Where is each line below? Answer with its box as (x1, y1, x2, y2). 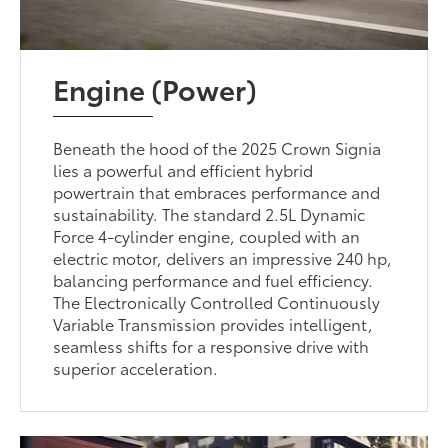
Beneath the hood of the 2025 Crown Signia (53, 135, 382, 159)
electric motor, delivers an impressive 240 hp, (53, 245, 393, 269)
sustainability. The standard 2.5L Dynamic (53, 201, 366, 225)
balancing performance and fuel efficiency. (53, 267, 374, 291)
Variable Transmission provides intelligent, (53, 311, 374, 335)
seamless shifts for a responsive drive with (53, 333, 370, 357)
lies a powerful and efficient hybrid (53, 157, 314, 181)
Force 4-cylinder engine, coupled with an (53, 223, 361, 247)
